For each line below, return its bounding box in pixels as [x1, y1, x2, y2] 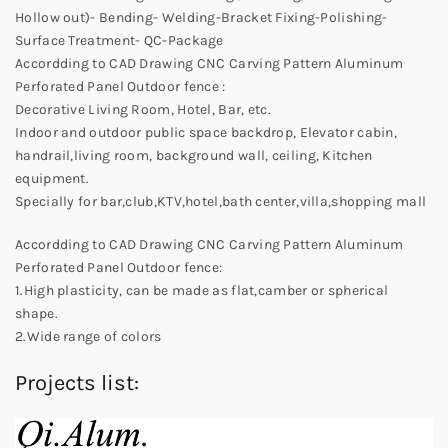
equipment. [15, 170, 90, 188]
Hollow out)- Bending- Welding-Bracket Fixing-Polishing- [15, 9, 388, 27]
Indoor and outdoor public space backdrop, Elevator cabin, [15, 124, 398, 142]
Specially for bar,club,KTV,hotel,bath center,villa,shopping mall [15, 193, 427, 211]
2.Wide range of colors [15, 328, 162, 346]
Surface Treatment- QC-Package [15, 32, 224, 50]
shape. [15, 305, 58, 323]
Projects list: [15, 370, 139, 397]
